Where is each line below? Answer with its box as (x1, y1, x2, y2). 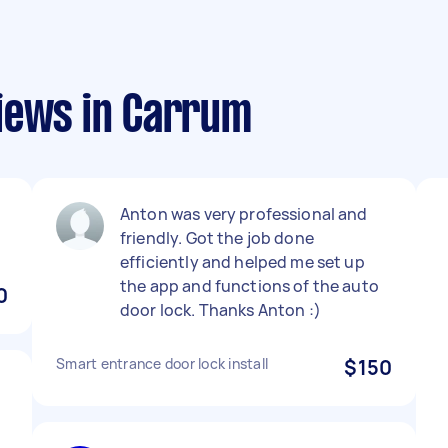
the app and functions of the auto (120, 275, 379, 297)
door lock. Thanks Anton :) (120, 299, 321, 321)
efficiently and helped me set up (120, 251, 365, 273)
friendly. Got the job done (120, 227, 314, 249)
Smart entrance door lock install (56, 354, 268, 373)
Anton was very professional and (120, 203, 368, 225)
